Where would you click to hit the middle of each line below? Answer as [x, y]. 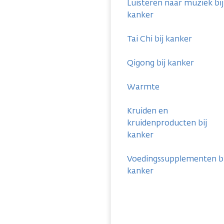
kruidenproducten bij [167, 123]
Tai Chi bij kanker [159, 39]
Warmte [143, 87]
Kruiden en [147, 111]
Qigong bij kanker [160, 63]
